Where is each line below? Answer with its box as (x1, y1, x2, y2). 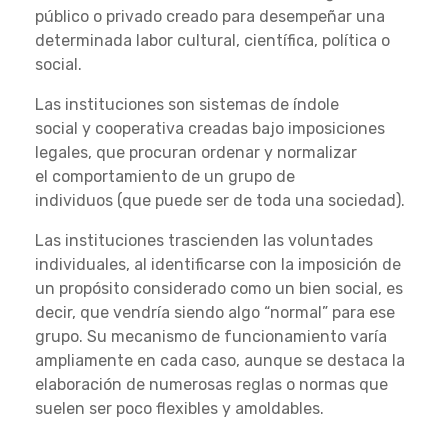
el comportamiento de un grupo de (35, 167, 295, 187)
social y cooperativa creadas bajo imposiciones (35, 119, 385, 139)
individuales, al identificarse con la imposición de (35, 255, 401, 275)
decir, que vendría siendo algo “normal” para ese (35, 303, 395, 323)
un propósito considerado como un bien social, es (35, 279, 403, 299)
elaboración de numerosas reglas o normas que (35, 375, 388, 395)
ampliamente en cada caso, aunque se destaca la (35, 351, 405, 371)
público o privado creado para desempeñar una (35, 7, 385, 27)
